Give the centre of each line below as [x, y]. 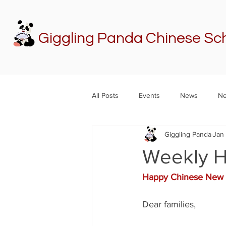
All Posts [105, 95]
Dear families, [169, 204]
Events [149, 95]
